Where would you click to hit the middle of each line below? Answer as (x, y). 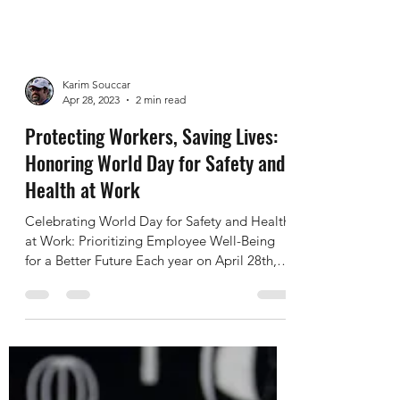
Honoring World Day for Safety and (155, 216)
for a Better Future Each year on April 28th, (151, 314)
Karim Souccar (96, 138)
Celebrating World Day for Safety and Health (158, 275)
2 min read (161, 153)
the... (40, 333)
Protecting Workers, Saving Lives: (151, 189)
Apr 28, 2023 (91, 153)
